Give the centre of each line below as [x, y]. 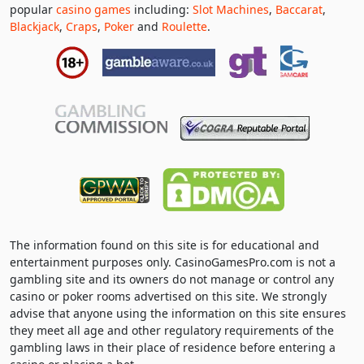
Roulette [184, 26]
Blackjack [35, 26]
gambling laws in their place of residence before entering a [173, 347]
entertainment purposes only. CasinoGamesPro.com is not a [173, 262]
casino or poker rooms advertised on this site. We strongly [168, 296]
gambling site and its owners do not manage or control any [172, 279]
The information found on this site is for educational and [165, 245]
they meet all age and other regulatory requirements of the [172, 330]
